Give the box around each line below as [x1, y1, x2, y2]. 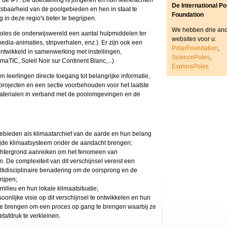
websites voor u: [172, 35, 216, 43]
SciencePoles [172, 53, 210, 61]
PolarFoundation [172, 44, 218, 52]
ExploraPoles [172, 62, 209, 70]
